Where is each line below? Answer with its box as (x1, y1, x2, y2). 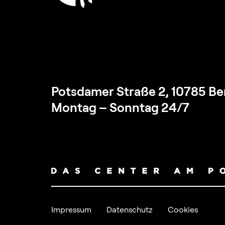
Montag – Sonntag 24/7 (51, 99, 189, 116)
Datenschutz (106, 204, 153, 215)
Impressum (51, 204, 91, 215)
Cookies (168, 204, 198, 215)
